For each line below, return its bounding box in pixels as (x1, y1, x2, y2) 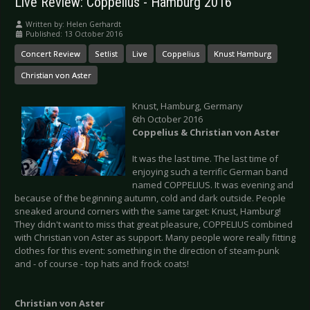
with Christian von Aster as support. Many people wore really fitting (15, 231, 295, 244)
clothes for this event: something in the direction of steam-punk (15, 244, 280, 257)
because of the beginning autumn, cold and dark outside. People (15, 192, 286, 205)
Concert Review (21, 48, 80, 60)
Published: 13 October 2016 (26, 29, 122, 39)
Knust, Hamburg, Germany (132, 100, 243, 113)
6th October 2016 (132, 113, 203, 126)
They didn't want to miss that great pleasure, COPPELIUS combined (15, 218, 293, 231)
